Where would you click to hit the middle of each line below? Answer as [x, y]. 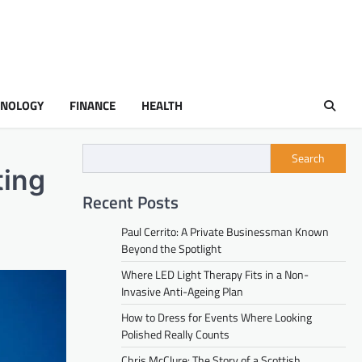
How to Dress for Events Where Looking [217, 317]
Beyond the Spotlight [171, 248]
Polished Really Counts [175, 334]
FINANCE [93, 105]
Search [308, 158]
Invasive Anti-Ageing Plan [182, 291]
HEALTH [162, 105]
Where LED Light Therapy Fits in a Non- [215, 274]
